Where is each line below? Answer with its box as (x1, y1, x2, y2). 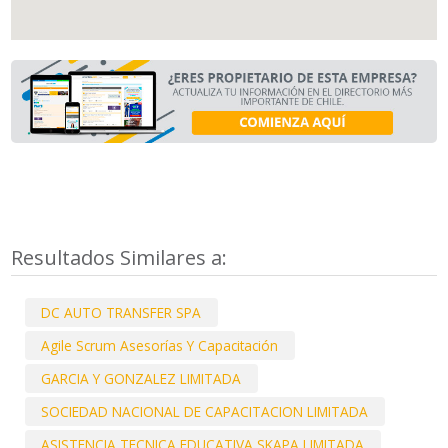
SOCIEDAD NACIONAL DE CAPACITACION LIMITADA (41, 402, 369, 422)
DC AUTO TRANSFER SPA (41, 302, 202, 322)
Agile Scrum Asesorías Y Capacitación (41, 335, 279, 355)
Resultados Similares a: (11, 243, 233, 271)
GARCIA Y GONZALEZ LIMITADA (41, 369, 242, 389)
